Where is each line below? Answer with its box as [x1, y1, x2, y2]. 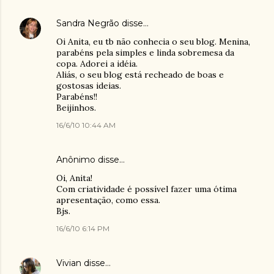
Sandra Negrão [56, 18, 119, 29]
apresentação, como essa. [56, 194, 160, 206]
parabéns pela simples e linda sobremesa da [56, 47, 234, 58]
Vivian [56, 257, 81, 268]
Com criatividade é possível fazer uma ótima [56, 183, 237, 194]
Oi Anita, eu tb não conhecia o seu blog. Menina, [56, 36, 250, 47]
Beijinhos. [56, 102, 96, 113]
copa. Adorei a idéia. [56, 58, 138, 69]
